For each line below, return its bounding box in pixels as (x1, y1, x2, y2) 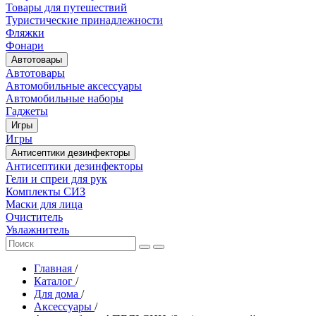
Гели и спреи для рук (6, 172, 107, 185)
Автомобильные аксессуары (6, 79, 142, 92)
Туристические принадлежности (6, 13, 163, 26)
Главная (34, 262, 75, 274)
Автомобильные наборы (6, 92, 123, 104)
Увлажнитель (6, 223, 69, 236)
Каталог (34, 274, 75, 287)
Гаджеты (6, 104, 48, 117)
